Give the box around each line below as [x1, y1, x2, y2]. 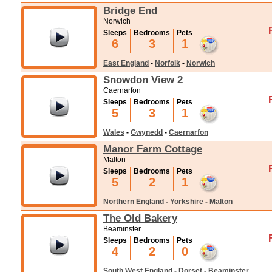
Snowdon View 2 [103, 73, 183, 86]
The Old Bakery [103, 212, 177, 224]
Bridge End [103, 4, 157, 16]
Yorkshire [170, 197, 203, 206]
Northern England [103, 197, 164, 206]
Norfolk [155, 59, 180, 67]
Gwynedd [131, 128, 163, 137]
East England [103, 59, 149, 67]
